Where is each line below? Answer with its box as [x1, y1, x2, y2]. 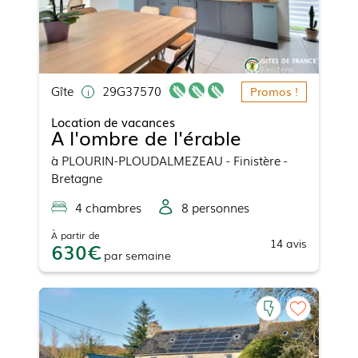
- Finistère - [223, 151, 288, 169]
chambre [82, 198, 136, 217]
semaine [125, 247, 171, 264]
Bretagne [51, 169, 102, 187]
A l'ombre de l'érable [51, 123, 241, 152]
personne [189, 198, 244, 217]
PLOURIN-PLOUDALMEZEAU [62, 151, 223, 169]
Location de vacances [51, 113, 175, 131]
